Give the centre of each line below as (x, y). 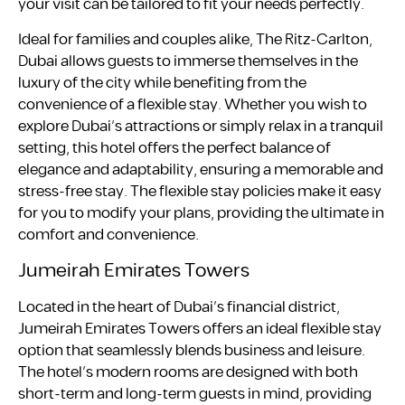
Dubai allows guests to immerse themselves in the (188, 61)
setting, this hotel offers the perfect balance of (174, 148)
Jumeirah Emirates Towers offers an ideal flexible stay (200, 329)
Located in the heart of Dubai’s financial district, (179, 307)
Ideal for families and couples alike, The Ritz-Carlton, (195, 39)
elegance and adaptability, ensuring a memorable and (201, 170)
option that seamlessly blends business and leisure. (192, 350)
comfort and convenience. (108, 235)
